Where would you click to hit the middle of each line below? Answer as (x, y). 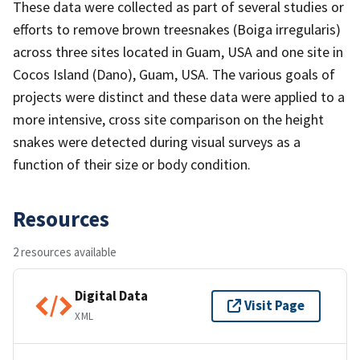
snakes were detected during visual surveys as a (157, 141)
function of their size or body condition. (132, 164)
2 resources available (65, 252)
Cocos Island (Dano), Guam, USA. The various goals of (174, 74)
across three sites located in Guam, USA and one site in (178, 51)
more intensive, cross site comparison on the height (168, 119)
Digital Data (111, 296)
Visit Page (274, 306)
